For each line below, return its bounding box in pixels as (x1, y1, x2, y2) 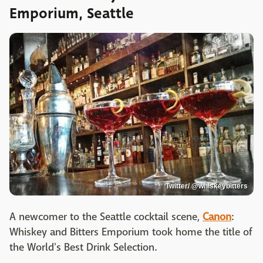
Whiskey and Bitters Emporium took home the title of (9, 225, 252, 240)
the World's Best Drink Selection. (9, 241, 159, 255)
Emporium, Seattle (9, 3, 134, 25)
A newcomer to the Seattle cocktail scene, (9, 210, 203, 224)
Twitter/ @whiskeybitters (166, 182, 248, 191)
